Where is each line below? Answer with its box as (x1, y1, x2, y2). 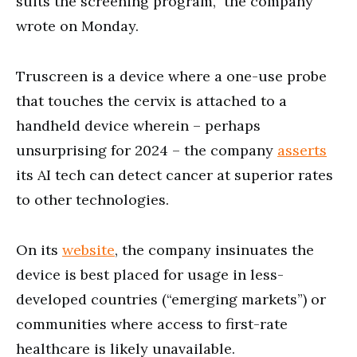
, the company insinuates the (115, 240, 314, 259)
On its (16, 240, 62, 259)
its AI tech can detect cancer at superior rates (16, 165, 333, 184)
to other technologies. (16, 190, 169, 209)
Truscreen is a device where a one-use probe (16, 66, 327, 85)
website (62, 240, 115, 259)
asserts (277, 140, 327, 159)
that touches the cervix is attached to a (16, 91, 287, 110)
